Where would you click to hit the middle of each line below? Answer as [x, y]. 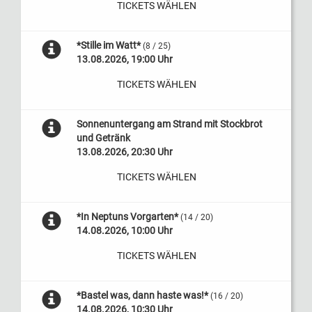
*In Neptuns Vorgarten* [127, 217]
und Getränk [103, 138]
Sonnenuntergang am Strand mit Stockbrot [169, 124]
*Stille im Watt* [108, 45]
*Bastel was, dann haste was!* [142, 295]
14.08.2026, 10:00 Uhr [124, 231]
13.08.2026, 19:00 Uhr [124, 59]
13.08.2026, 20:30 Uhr [124, 152]
